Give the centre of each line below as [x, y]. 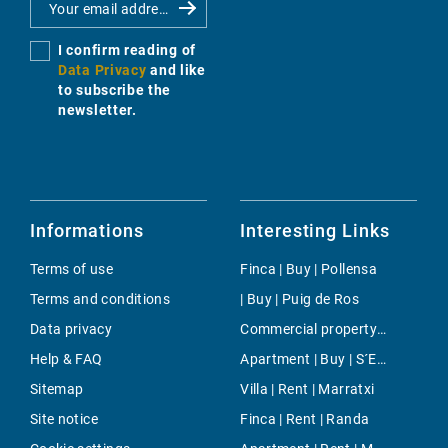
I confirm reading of [127, 50]
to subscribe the [115, 90]
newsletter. [97, 110]
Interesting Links [315, 231]
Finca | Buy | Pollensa [308, 269]
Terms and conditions [100, 299]
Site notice [64, 419]
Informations [87, 231]
